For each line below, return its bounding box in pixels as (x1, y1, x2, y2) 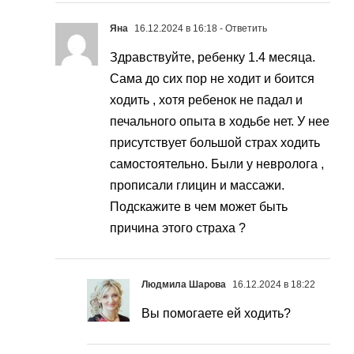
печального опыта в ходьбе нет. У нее (110, 115, 330, 129)
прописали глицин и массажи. (110, 179, 284, 193)
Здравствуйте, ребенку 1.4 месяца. (110, 51, 315, 65)
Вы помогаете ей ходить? (141, 307, 291, 321)
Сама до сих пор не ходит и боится (110, 72, 314, 86)
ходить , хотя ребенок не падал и (110, 93, 303, 107)
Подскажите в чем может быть (110, 200, 288, 214)
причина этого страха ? (110, 221, 246, 235)
